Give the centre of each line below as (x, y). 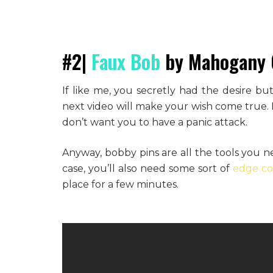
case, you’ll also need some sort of (146, 169)
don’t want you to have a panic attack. (155, 122)
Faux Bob (126, 62)
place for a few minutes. (120, 185)
